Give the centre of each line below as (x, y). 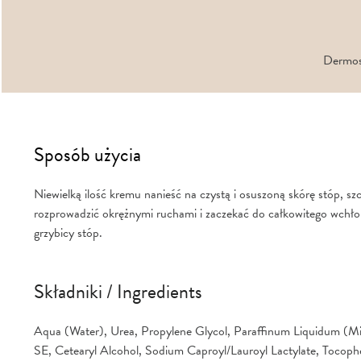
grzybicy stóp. (68, 233)
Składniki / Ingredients (118, 292)
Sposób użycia (87, 155)
